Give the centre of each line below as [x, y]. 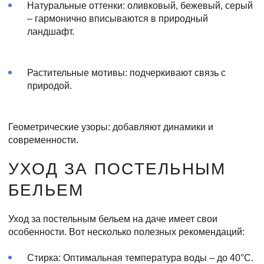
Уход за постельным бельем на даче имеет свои [113, 219]
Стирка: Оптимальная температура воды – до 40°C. [140, 258]
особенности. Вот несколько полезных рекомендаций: [126, 232]
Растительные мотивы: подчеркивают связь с [126, 72]
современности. [43, 140]
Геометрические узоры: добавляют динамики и [111, 127]
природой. [49, 85]
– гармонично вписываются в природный [118, 18]
